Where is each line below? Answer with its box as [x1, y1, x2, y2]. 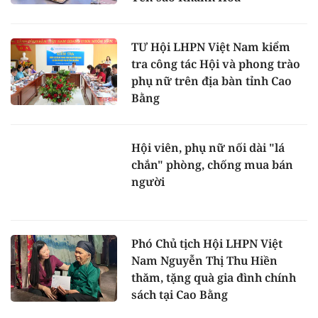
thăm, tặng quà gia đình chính [131, 269, 296, 285]
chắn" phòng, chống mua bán [131, 157, 293, 173]
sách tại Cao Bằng [131, 286, 228, 302]
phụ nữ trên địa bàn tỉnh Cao [131, 73, 292, 89]
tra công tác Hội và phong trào [131, 56, 300, 72]
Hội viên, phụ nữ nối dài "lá [131, 140, 285, 156]
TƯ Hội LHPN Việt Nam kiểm [131, 39, 290, 55]
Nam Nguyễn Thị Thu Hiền [131, 252, 278, 268]
